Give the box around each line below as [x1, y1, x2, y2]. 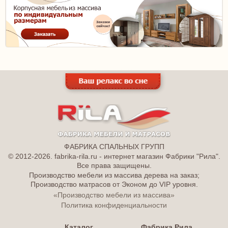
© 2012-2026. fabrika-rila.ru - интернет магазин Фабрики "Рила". [8, 152, 220, 160]
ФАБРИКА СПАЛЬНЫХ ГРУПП [64, 142, 164, 151]
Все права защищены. [76, 161, 152, 169]
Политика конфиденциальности [61, 201, 167, 209]
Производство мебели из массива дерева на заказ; [28, 171, 199, 180]
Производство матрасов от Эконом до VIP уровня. [30, 180, 198, 189]
